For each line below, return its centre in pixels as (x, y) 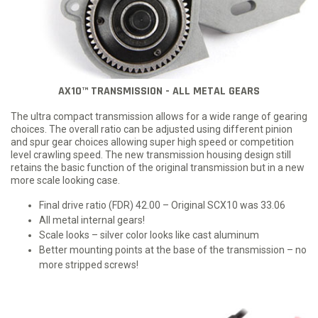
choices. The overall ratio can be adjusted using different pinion (152, 130)
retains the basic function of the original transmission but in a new (158, 168)
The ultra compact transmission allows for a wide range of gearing (159, 117)
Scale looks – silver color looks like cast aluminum (149, 235)
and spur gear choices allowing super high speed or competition (152, 142)
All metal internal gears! (92, 220)
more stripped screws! (89, 265)
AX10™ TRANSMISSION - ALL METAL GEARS (159, 92)
